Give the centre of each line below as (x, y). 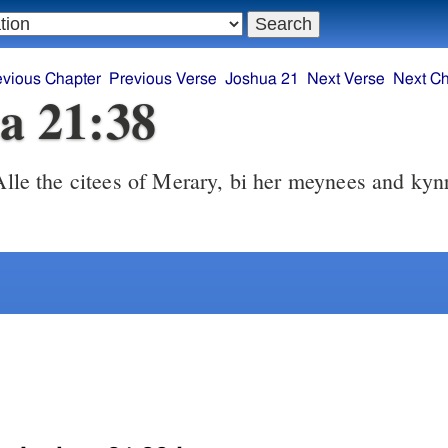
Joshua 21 (262, 79)
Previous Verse (163, 79)
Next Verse (346, 79)
